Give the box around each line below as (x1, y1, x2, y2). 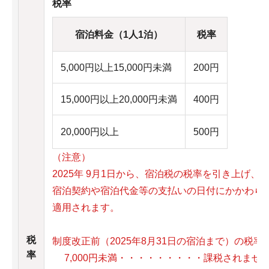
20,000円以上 (61, 127, 119, 137)
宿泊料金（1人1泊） (75, 29, 163, 40)
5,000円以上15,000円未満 (61, 62, 172, 73)
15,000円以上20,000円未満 (61, 94, 177, 104)
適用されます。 (52, 202, 119, 213)
